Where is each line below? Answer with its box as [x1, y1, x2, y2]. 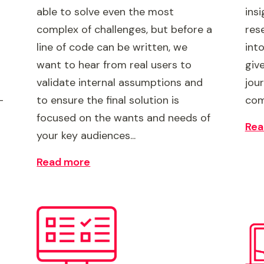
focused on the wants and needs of [37, 111, 211, 125]
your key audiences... [37, 128, 136, 143]
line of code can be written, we [37, 40, 188, 54]
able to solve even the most [37, 5, 174, 19]
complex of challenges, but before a [37, 22, 213, 37]
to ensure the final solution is [37, 93, 180, 107]
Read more [37, 155, 91, 169]
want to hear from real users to [37, 58, 192, 72]
